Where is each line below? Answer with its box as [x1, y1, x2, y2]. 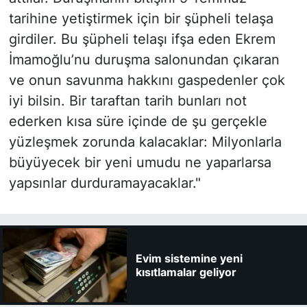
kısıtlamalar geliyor [135, 265, 236, 279]
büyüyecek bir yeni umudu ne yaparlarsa [8, 153, 271, 171]
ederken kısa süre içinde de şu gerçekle [8, 112, 267, 130]
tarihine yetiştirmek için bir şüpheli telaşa [8, 10, 273, 27]
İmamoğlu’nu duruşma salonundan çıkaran [8, 51, 280, 68]
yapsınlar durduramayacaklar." [8, 174, 201, 191]
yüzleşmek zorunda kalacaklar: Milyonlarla [8, 133, 282, 150]
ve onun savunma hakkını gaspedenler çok [8, 71, 285, 88]
